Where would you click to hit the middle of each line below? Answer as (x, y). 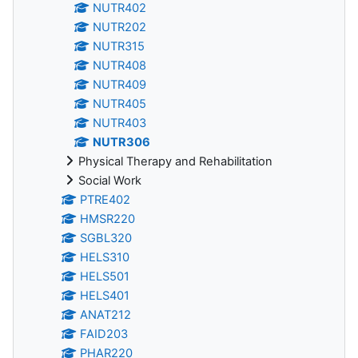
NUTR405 (120, 103)
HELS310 (105, 257)
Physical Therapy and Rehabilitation (175, 161)
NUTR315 (119, 46)
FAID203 (104, 334)
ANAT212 (106, 314)
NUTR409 (120, 84)
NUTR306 (122, 142)
